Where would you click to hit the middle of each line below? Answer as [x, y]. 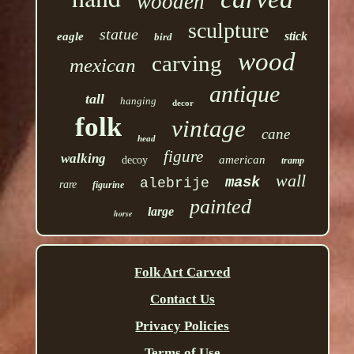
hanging [138, 101]
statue [119, 34]
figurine [108, 185]
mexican [102, 66]
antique [244, 94]
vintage [208, 129]
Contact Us [182, 299]
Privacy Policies [183, 326]
